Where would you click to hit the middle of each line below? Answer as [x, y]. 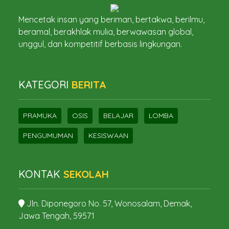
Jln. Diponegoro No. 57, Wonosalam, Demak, [108, 203]
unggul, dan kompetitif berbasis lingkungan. [100, 44]
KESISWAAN [108, 135]
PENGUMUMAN [48, 135]
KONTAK [41, 174]
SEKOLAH [86, 174]
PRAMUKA [40, 116]
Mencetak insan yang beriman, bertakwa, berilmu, [111, 19]
